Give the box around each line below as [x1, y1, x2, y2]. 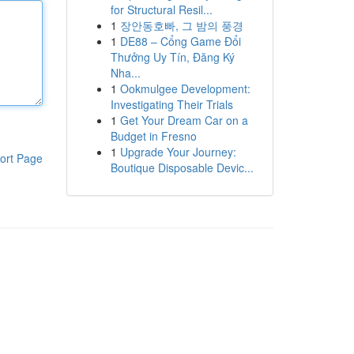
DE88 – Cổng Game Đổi [119, 33, 241, 49]
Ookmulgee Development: [119, 81, 250, 96]
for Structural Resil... [110, 2, 213, 17]
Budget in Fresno [110, 128, 197, 144]
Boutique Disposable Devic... [110, 160, 254, 175]
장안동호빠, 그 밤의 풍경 [119, 17, 243, 33]
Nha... [110, 65, 141, 81]
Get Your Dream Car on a [119, 112, 248, 128]
